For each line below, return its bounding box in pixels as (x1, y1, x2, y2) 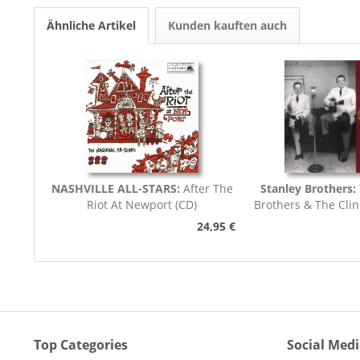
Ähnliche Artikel (47, 18, 136, 34)
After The (182, 181, 233, 197)
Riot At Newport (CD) (87, 197, 198, 213)
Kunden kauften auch (168, 18, 287, 34)
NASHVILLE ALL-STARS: (51, 181, 183, 197)
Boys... (323, 213, 358, 229)
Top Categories (34, 336, 128, 354)
